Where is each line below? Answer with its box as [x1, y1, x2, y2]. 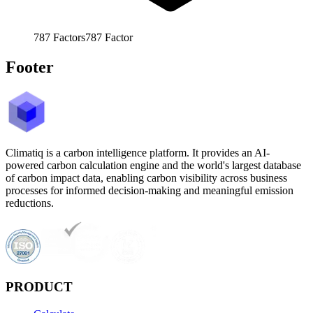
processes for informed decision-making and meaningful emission [6, 184, 293, 196]
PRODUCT [6, 279, 73, 295]
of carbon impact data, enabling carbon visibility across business [6, 171, 287, 184]
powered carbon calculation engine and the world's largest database [6, 159, 301, 171]
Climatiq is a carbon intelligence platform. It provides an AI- [6, 146, 270, 159]
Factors [53, 31, 85, 43]
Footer [6, 57, 54, 76]
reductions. [6, 196, 54, 209]
